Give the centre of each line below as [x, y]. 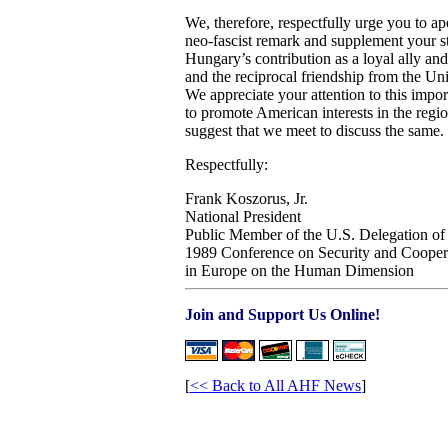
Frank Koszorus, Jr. [246, 198]
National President [243, 216]
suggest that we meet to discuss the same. [314, 130]
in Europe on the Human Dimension [299, 270]
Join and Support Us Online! [282, 314]
